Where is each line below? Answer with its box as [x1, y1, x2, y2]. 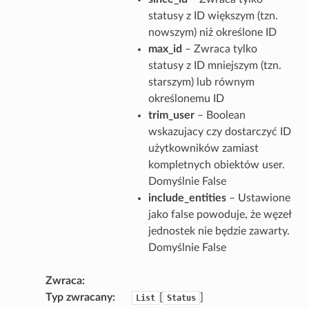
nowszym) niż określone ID [148, 26, 277, 38]
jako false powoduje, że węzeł [148, 208, 291, 220]
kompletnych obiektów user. [148, 159, 285, 170]
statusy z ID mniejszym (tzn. [148, 59, 281, 71]
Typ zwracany [45, 291, 112, 303]
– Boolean [194, 109, 246, 121]
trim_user [148, 109, 195, 121]
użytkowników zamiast [148, 142, 259, 154]
